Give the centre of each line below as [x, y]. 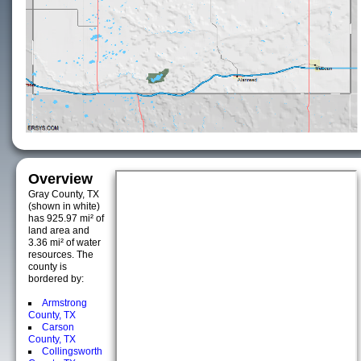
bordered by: [56, 279]
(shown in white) [64, 206]
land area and [59, 230]
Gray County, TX [64, 194]
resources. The [61, 255]
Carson [58, 327]
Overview [60, 179]
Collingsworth [72, 351]
